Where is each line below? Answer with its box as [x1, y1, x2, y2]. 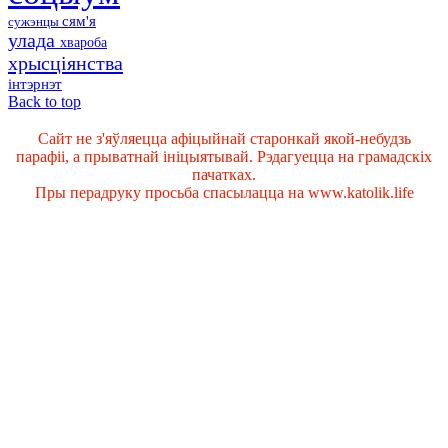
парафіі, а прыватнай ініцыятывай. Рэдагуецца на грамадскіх [16, 147, 432, 165]
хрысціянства [8, 51, 123, 74]
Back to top [8, 92, 81, 110]
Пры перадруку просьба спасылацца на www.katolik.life [34, 183, 414, 201]
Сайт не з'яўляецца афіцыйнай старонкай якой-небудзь [37, 129, 411, 147]
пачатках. [192, 165, 256, 183]
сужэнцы [8, 14, 62, 29]
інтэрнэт [8, 75, 62, 92]
